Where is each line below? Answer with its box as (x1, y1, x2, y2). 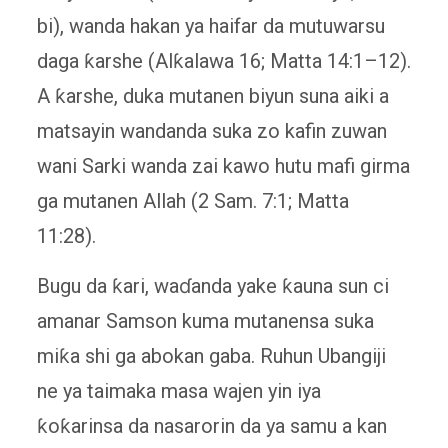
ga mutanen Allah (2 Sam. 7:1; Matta (36, 188, 349, 213)
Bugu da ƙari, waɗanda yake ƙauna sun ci (36, 273, 389, 298)
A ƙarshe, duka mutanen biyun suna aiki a (36, 83, 389, 108)
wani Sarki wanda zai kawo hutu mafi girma (36, 153, 410, 178)
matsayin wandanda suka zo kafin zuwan (36, 118, 387, 143)
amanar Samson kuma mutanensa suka (36, 308, 374, 333)
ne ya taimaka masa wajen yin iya (36, 378, 321, 403)
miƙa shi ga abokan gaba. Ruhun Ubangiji (36, 343, 386, 368)
